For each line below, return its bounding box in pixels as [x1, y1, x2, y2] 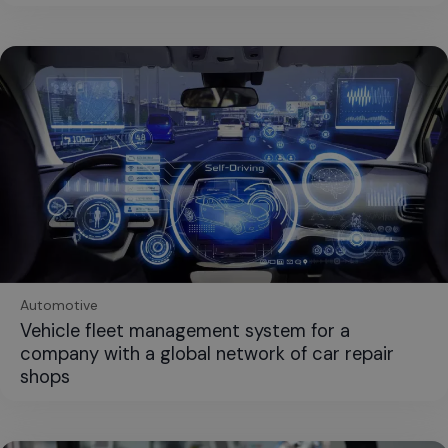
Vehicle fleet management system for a [20, 318, 350, 343]
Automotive [20, 295, 98, 314]
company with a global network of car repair [20, 341, 394, 366]
